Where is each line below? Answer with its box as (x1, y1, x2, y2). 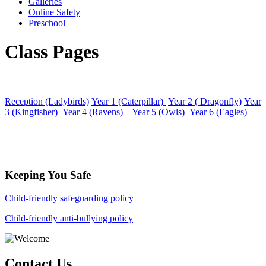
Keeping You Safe (5, 169, 91, 182)
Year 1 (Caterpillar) (91, 96, 166, 106)
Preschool (28, 17, 65, 28)
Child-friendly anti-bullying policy (5, 213, 133, 223)
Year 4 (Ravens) (62, 106, 125, 117)
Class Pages (5, 41, 99, 63)
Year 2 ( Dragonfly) (168, 96, 242, 106)
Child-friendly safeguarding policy (5, 193, 134, 203)
